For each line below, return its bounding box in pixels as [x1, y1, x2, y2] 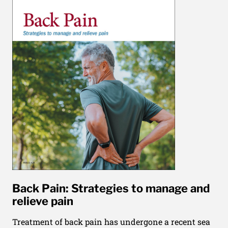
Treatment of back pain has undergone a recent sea [12, 216, 210, 227]
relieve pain [12, 194, 73, 208]
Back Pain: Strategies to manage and [12, 181, 210, 195]
